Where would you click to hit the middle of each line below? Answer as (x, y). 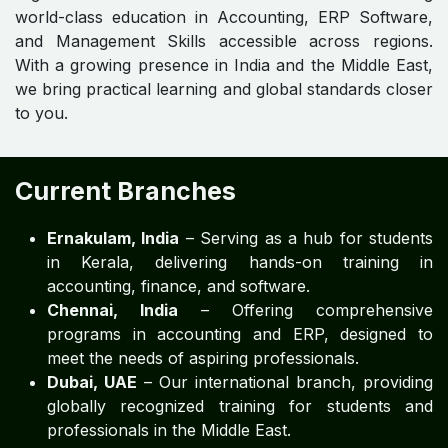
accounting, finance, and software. (178, 286)
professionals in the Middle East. (169, 430)
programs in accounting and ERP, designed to (240, 334)
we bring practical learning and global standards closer (224, 89)
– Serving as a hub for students (306, 238)
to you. (41, 113)
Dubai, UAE (92, 382)
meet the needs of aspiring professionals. (203, 358)
